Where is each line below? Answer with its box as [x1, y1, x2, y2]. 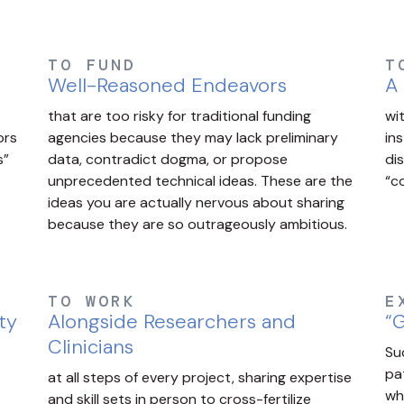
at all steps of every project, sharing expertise [48, 368, 353, 388]
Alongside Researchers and [48, 308, 297, 335]
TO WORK [48, 290, 137, 313]
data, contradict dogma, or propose [48, 150, 289, 170]
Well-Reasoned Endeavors [48, 72, 288, 99]
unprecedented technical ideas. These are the [48, 171, 353, 191]
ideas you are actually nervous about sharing [48, 193, 345, 213]
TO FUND [48, 54, 137, 77]
